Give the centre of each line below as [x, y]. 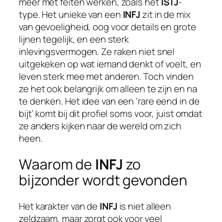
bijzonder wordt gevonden [103, 180]
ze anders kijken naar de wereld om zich [100, 126]
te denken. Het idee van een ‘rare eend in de [109, 101]
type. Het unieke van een [71, 15]
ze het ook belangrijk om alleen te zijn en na [108, 89]
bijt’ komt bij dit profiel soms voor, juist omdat [111, 114]
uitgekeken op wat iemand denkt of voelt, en [110, 64]
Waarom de [57, 165]
